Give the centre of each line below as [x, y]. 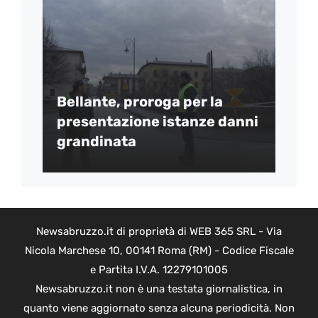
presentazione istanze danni [158, 122]
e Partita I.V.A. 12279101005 [159, 270]
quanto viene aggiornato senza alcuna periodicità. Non [159, 308]
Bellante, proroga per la [140, 102]
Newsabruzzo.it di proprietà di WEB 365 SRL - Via [159, 232]
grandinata [97, 142]
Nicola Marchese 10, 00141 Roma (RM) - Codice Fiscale [159, 251]
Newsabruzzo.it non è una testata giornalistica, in [159, 289]
